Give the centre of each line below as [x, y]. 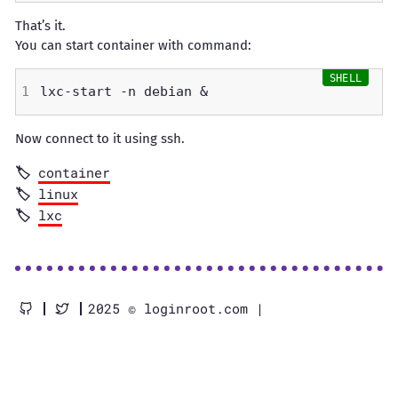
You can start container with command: [133, 45]
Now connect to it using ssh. [100, 139]
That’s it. [40, 26]
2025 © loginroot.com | [176, 308]
